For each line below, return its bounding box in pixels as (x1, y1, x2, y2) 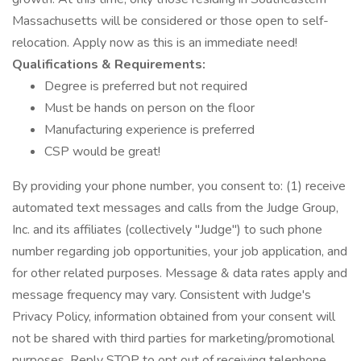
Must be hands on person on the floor (44, 99, 255, 117)
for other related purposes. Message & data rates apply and (12, 264, 347, 282)
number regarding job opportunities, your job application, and (12, 243, 347, 260)
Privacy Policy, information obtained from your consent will (12, 308, 335, 326)
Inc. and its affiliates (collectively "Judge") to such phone (12, 221, 322, 239)
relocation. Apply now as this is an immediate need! (12, 34, 297, 52)
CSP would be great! (44, 143, 160, 160)
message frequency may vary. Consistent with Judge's (12, 286, 311, 304)
